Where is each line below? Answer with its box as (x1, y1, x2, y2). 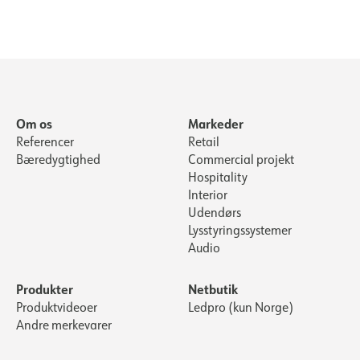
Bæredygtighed (16, 151, 100, 168)
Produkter (16, 280, 73, 298)
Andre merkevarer (16, 317, 112, 333)
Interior (188, 186, 227, 203)
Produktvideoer (16, 299, 97, 316)
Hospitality (188, 169, 247, 186)
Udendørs (188, 204, 241, 221)
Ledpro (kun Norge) (188, 299, 293, 316)
